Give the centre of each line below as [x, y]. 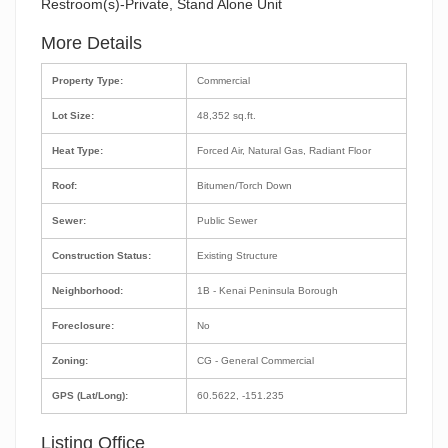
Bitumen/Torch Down [246, 185]
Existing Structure [239, 255]
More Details [91, 42]
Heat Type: [77, 150]
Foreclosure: [83, 325]
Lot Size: [73, 115]
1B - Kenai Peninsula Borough [269, 290]
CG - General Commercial [257, 360]
